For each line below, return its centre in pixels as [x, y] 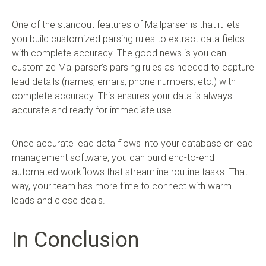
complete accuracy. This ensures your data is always [122, 96]
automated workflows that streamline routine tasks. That [130, 172]
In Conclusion [75, 240]
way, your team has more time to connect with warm [122, 186]
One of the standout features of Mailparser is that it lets [126, 24]
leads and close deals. [58, 200]
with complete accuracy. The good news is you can [119, 53]
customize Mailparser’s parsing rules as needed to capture [133, 67]
